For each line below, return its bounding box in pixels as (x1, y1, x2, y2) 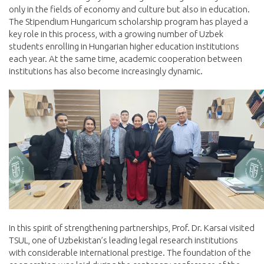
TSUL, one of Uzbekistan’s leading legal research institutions (9, 235, 238, 246)
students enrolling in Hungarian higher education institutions (9, 41, 239, 52)
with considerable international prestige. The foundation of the (9, 247, 251, 258)
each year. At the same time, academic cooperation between (9, 54, 242, 64)
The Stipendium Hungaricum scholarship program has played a (9, 16, 248, 27)
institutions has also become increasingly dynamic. (9, 66, 203, 77)
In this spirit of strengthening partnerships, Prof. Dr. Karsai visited (9, 223, 255, 233)
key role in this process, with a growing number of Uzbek (9, 29, 223, 39)
